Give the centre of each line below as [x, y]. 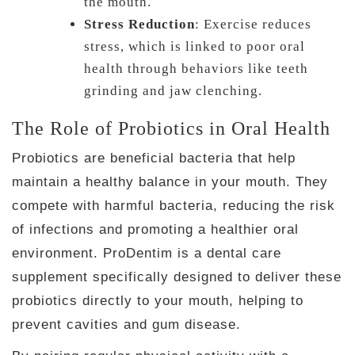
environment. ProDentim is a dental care [147, 253]
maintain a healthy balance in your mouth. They [170, 181]
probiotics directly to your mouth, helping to [158, 300]
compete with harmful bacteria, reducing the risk [174, 205]
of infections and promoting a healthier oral [155, 229]
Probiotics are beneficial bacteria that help [154, 158]
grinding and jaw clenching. [173, 90]
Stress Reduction [139, 24]
